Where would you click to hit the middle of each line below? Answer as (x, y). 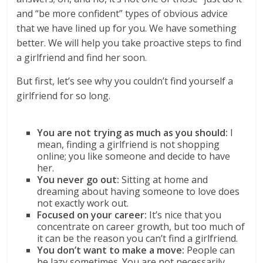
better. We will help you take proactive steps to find (129, 43)
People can (211, 250)
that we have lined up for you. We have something (127, 28)
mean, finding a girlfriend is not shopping (129, 144)
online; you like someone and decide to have (134, 156)
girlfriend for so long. (64, 96)
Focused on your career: (93, 215)
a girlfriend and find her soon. (82, 58)
